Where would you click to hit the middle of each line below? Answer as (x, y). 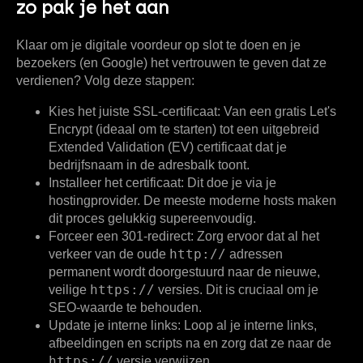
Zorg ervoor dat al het (256, 237)
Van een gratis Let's (278, 112)
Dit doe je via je (230, 183)
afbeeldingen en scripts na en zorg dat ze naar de (190, 344)
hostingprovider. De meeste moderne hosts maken (192, 201)
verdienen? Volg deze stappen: (105, 81)
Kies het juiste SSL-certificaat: (135, 112)
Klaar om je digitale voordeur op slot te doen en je (158, 45)
